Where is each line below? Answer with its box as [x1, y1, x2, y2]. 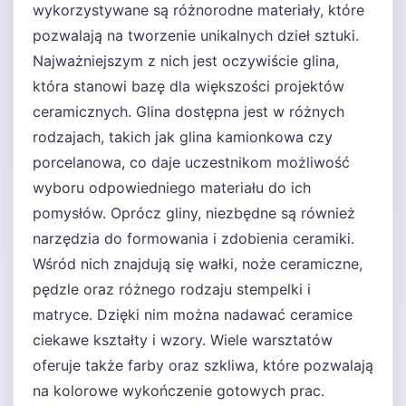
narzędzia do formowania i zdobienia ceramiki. [33, 229, 354, 247]
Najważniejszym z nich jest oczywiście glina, [33, 52, 339, 70]
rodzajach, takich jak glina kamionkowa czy [33, 128, 333, 146]
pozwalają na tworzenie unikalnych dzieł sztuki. [33, 26, 359, 44]
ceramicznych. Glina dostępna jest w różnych [33, 102, 344, 121]
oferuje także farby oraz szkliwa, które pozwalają [33, 356, 373, 374]
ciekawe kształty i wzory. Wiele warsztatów [33, 331, 333, 349]
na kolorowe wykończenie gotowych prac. [33, 382, 324, 400]
